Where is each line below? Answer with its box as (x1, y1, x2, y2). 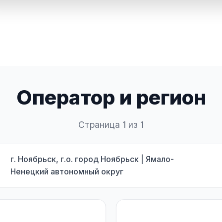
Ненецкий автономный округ (10, 166, 123, 176)
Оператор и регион (16, 85, 206, 110)
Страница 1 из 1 (78, 119, 144, 130)
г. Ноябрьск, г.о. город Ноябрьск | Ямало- (10, 154, 174, 164)
